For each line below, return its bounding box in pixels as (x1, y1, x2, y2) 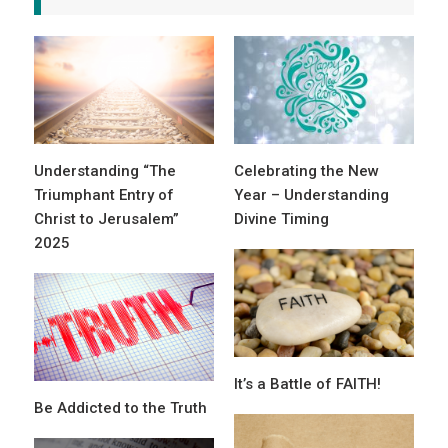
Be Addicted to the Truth (34, 399, 207, 418)
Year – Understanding (234, 186, 389, 205)
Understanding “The (34, 162, 176, 181)
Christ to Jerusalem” (34, 210, 179, 229)
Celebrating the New (234, 162, 379, 181)
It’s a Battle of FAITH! (234, 375, 381, 394)
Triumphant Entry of (34, 186, 174, 205)
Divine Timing (234, 210, 329, 229)
